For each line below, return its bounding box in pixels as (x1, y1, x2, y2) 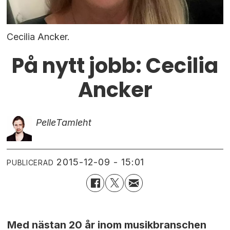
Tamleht (55, 117, 91, 128)
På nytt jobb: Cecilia (12, 51, 218, 80)
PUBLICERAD (7, 158, 54, 167)
